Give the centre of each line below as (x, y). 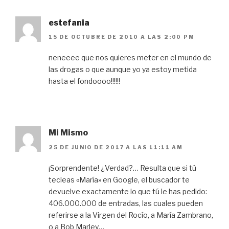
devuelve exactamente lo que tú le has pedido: (128, 191)
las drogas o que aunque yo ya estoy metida (123, 70)
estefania (69, 23)
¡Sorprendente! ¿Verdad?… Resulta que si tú (122, 168)
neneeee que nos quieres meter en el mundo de (130, 58)
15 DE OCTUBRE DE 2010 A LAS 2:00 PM (122, 37)
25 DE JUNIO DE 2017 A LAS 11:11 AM (116, 147)
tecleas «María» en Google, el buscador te (119, 179)
